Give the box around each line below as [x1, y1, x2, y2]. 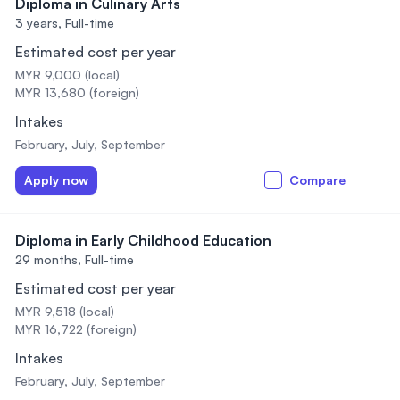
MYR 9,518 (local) [15, 304, 114, 319]
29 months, [15, 252, 81, 267]
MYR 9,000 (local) [15, 67, 120, 82]
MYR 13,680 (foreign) [15, 85, 139, 100]
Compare [289, 172, 346, 187]
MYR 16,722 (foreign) [15, 321, 137, 337]
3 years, [15, 15, 62, 30]
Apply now [24, 172, 88, 187]
